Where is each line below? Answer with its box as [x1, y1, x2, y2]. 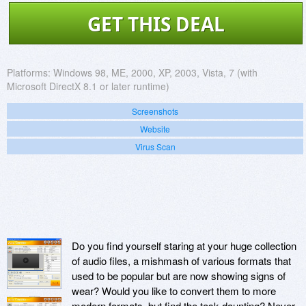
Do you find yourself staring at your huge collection [72, 238, 296, 253]
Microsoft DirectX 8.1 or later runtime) [7, 79, 169, 93]
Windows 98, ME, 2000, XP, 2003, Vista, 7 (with [53, 65, 258, 79]
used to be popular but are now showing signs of [72, 268, 286, 283]
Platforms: [7, 65, 51, 79]
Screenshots [132, 105, 178, 117]
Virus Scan [135, 140, 176, 152]
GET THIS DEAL [87, 10, 225, 37]
